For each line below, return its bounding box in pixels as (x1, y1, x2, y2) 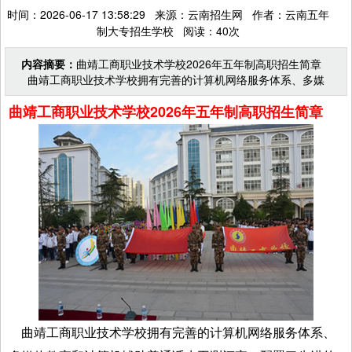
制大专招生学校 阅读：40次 (97, 22, 240, 38)
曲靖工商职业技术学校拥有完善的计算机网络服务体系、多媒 (21, 71, 324, 87)
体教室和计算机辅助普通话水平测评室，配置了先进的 (21, 86, 285, 103)
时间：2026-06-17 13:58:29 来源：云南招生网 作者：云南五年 (7, 5, 329, 22)
